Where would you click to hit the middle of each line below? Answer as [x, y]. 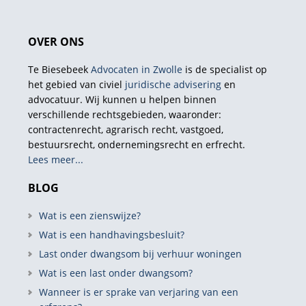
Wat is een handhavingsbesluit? [111, 234]
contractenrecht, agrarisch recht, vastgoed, [125, 129]
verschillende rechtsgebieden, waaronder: [124, 114]
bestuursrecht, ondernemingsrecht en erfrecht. [136, 144]
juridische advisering [173, 84]
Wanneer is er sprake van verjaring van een [138, 292]
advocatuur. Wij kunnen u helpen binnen [122, 99]
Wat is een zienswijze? [89, 215]
